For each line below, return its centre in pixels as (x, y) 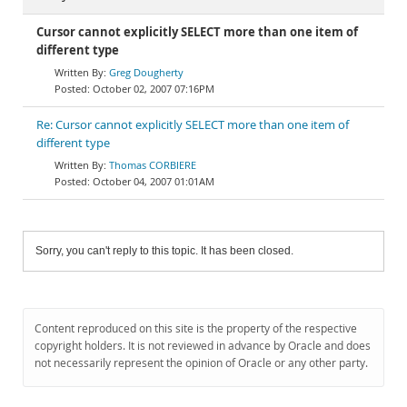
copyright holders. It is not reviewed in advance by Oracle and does (203, 346)
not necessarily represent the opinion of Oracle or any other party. (201, 363)
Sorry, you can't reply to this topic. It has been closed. (164, 251)
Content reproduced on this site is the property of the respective (196, 328)
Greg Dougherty (146, 72)
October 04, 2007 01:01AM (154, 181)
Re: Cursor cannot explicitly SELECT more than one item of (193, 125)
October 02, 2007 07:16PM (154, 89)
